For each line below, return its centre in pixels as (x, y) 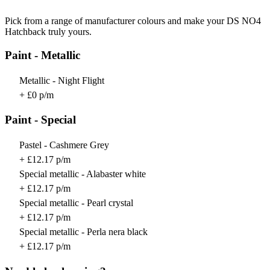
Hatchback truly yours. (48, 32)
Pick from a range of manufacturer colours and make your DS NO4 (133, 21)
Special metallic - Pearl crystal (76, 203)
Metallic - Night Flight (62, 80)
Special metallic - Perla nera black (83, 232)
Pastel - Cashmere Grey (64, 145)
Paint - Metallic (42, 55)
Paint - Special (40, 120)
